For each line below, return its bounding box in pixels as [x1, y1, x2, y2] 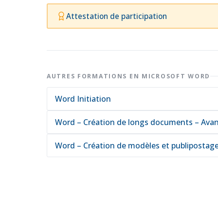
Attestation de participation [66, 11, 167, 21]
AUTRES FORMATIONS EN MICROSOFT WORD [47, 72, 210, 80]
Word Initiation [55, 93, 111, 104]
